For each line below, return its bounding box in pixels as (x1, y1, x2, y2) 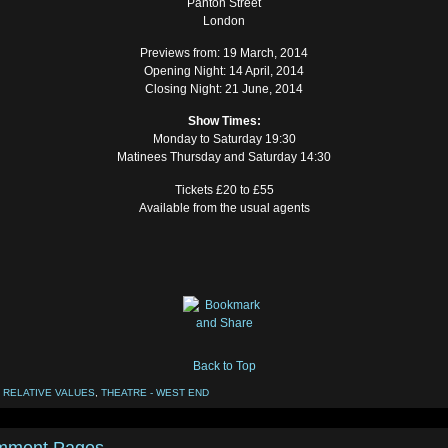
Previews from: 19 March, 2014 (140, 46, 308, 61)
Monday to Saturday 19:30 (152, 132, 296, 147)
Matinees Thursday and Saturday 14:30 (117, 150, 331, 165)
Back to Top (192, 358, 256, 373)
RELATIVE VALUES (3, 387, 95, 399)
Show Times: (187, 114, 261, 129)
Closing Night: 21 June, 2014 (145, 82, 303, 97)
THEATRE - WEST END (101, 387, 209, 399)
